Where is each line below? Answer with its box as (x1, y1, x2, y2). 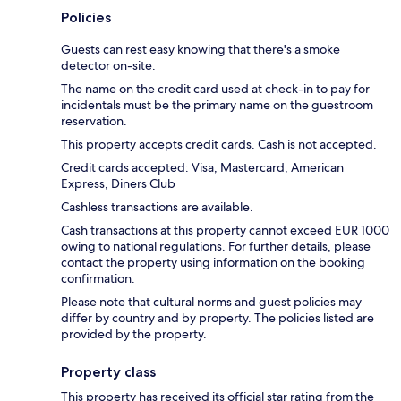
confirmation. (61, 269, 135, 286)
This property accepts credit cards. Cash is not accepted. (61, 135, 377, 152)
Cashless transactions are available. (61, 198, 253, 215)
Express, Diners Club (61, 175, 175, 192)
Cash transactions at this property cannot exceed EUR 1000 (61, 221, 389, 238)
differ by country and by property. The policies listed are (61, 309, 374, 326)
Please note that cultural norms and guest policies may (61, 293, 362, 310)
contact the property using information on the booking (61, 253, 365, 270)
